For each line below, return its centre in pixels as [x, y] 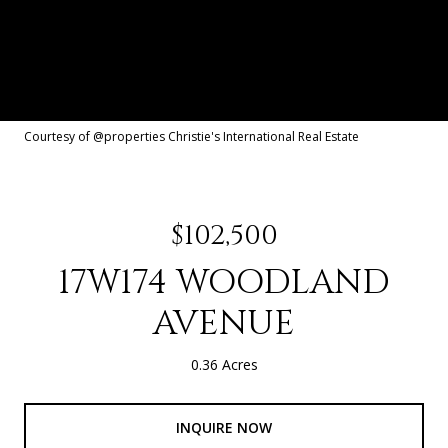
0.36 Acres [224, 364]
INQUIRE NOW [224, 427]
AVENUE [224, 324]
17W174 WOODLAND [224, 283]
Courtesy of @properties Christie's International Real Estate [191, 136]
